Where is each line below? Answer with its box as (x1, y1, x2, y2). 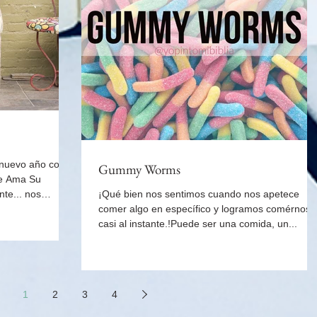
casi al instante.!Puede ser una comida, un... (98, 218, 297, 229)
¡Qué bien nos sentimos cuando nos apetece (98, 188, 299, 200)
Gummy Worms (98, 161, 180, 178)
